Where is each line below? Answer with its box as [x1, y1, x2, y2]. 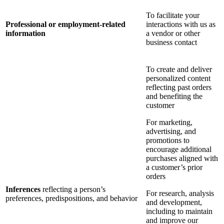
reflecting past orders [146, 83, 211, 92]
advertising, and [146, 127, 196, 136]
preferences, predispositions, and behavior [5, 194, 137, 203]
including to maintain [146, 207, 212, 216]
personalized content [146, 74, 210, 83]
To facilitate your [146, 11, 199, 20]
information [5, 29, 45, 38]
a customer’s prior [146, 163, 202, 172]
